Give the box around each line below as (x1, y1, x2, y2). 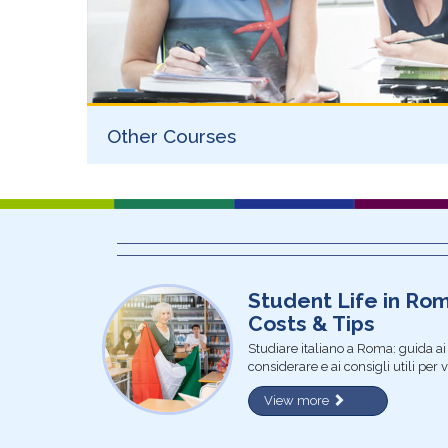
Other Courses (107, 124, 236, 147)
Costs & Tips (248, 310, 376, 336)
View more (264, 392, 333, 408)
